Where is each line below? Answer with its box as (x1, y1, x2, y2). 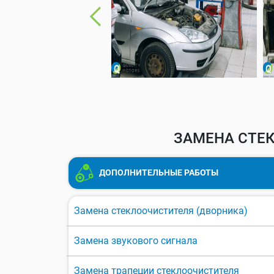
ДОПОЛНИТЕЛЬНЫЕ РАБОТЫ (97, 167, 218, 177)
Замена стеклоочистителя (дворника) (74, 205, 248, 217)
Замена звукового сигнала (74, 235, 198, 247)
